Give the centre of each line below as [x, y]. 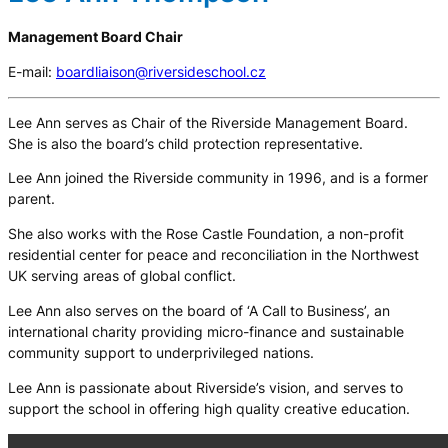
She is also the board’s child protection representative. [185, 143]
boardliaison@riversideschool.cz [161, 71]
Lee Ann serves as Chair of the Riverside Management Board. [210, 122]
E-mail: [32, 71]
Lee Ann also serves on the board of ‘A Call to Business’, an [199, 311]
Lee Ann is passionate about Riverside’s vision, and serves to [205, 388]
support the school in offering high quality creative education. [209, 409]
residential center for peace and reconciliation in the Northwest [213, 255]
